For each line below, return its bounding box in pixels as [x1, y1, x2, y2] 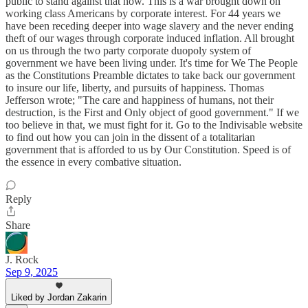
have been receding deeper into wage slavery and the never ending [5, 19, 294, 32]
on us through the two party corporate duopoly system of [5, 44, 251, 56]
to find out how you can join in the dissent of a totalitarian [5, 131, 255, 143]
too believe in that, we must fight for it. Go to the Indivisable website [5, 118, 302, 131]
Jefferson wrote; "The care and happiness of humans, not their [5, 93, 274, 106]
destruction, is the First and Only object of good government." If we [5, 106, 299, 118]
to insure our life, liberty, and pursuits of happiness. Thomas [5, 81, 264, 93]
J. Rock [5, 253, 38, 265]
